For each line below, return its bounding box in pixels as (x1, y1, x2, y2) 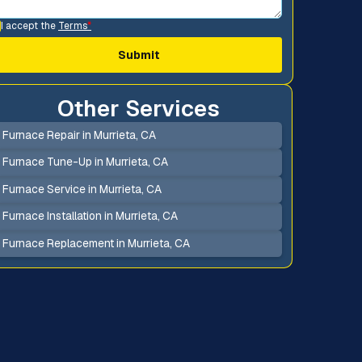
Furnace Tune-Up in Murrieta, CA (2, 154, 168, 170)
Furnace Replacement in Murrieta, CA (2, 235, 190, 250)
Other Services (57, 93, 221, 123)
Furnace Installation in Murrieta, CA (2, 208, 178, 224)
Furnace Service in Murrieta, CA (2, 181, 162, 196)
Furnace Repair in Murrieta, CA (2, 127, 156, 142)
